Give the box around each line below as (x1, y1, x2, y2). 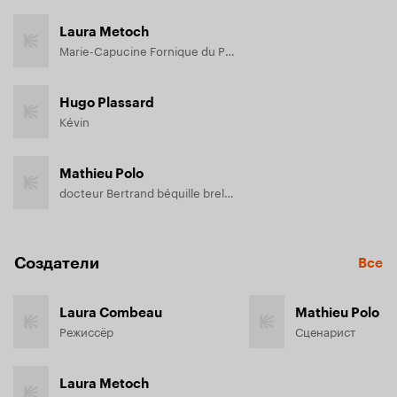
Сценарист (295, 322, 355, 339)
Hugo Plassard (59, 95, 154, 111)
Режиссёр (59, 322, 113, 339)
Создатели (14, 253, 99, 273)
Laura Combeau (59, 305, 162, 321)
